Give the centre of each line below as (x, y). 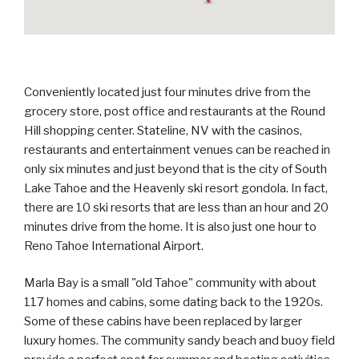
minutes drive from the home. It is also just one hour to (170, 226)
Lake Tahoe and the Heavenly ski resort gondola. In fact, (176, 188)
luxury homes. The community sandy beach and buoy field (179, 341)
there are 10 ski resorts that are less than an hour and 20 (176, 207)
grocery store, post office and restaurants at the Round (175, 111)
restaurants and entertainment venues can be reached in (177, 149)
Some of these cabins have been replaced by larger (163, 321)
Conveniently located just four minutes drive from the (167, 92)
